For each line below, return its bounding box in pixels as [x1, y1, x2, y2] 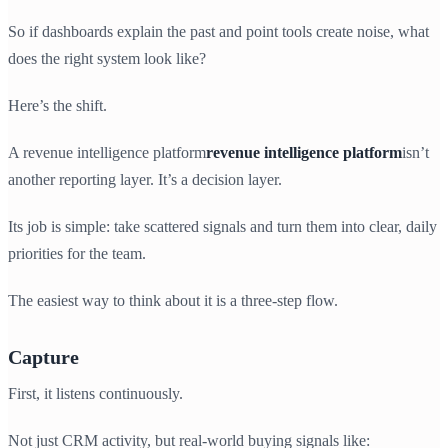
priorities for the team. [8, 245, 146, 263]
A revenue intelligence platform [8, 144, 206, 162]
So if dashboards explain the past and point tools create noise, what [8, 23, 429, 41]
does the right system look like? [8, 50, 206, 68]
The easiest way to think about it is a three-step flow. [8, 292, 338, 310]
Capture [8, 346, 79, 369]
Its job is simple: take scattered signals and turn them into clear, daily [8, 218, 437, 236]
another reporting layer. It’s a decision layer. [8, 171, 282, 189]
